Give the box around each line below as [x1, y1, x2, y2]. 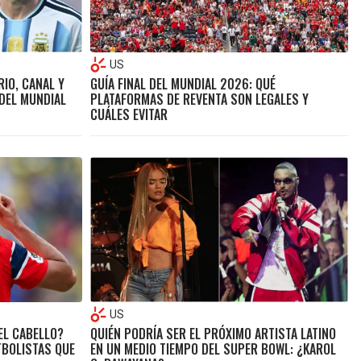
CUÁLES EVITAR [89, 104, 168, 124]
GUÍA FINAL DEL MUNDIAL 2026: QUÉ [89, 73, 276, 93]
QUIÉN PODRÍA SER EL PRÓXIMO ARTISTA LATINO [89, 324, 336, 344]
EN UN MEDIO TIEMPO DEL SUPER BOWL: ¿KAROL [89, 339, 336, 359]
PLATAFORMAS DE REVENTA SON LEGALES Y [89, 89, 309, 109]
